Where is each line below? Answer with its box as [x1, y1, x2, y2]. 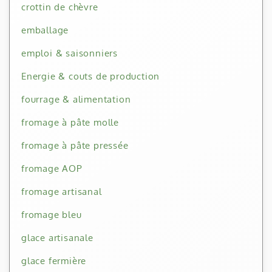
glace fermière [21, 255, 87, 267]
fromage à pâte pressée [21, 140, 129, 152]
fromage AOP [21, 163, 82, 175]
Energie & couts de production [21, 70, 160, 83]
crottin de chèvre [21, 1, 98, 13]
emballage [21, 24, 69, 36]
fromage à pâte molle [21, 117, 119, 129]
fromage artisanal [21, 186, 102, 198]
